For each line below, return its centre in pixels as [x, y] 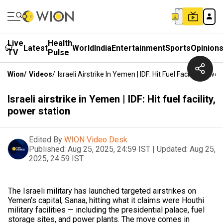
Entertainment [138, 48]
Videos [41, 74]
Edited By [46, 140]
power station [39, 111]
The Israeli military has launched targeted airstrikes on [102, 191]
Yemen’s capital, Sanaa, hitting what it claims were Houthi [106, 200]
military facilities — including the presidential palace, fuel [106, 210]
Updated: [172, 149]
